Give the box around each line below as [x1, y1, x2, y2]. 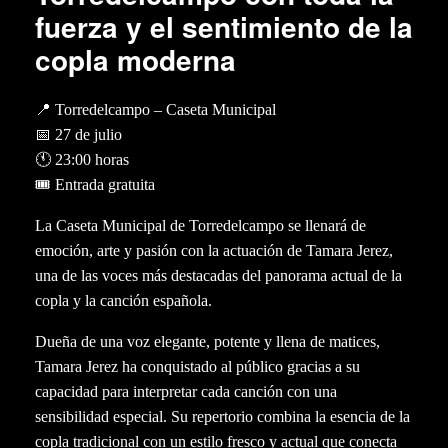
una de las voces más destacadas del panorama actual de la [35, 266, 402, 284]
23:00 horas [55, 150, 129, 168]
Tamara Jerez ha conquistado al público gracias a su [35, 357, 360, 375]
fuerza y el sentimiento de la [35, 5, 413, 47]
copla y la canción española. [35, 291, 212, 309]
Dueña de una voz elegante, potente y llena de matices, [35, 332, 380, 350]
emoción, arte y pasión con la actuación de [35, 241, 306, 259]
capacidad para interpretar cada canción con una [35, 382, 337, 400]
